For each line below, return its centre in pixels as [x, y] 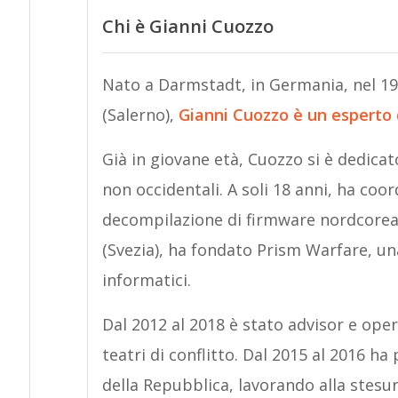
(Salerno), [140, 115]
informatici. [146, 280]
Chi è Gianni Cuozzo [187, 26]
